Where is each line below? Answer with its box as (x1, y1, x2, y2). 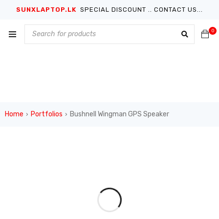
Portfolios (31, 109, 63, 118)
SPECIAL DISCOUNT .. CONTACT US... (78, 6, 203, 13)
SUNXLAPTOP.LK (16, 6, 78, 13)
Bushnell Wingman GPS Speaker (70, 109, 169, 118)
